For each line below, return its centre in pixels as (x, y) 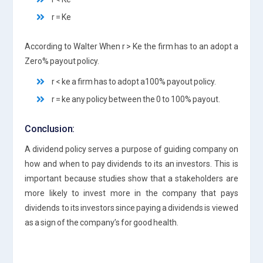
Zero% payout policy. (62, 61)
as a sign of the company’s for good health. (102, 222)
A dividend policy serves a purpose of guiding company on (131, 149)
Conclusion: (50, 129)
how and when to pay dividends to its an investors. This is (131, 163)
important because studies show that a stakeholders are (131, 178)
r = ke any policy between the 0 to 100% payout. (136, 99)
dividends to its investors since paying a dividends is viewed (131, 208)
